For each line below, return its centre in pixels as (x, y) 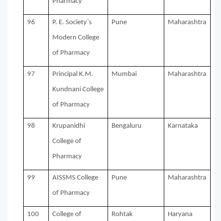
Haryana (180, 215)
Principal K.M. (73, 74)
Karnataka (183, 126)
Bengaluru (127, 126)
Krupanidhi (69, 126)
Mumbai (124, 74)
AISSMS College (75, 178)
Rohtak (122, 215)
